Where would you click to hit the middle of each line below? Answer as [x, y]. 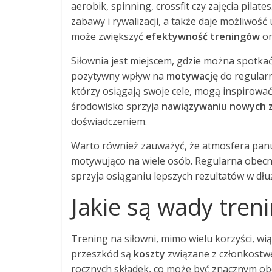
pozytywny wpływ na [119, 76]
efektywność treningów [203, 36]
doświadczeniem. [109, 121]
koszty [149, 253]
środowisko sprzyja [116, 106]
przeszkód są [102, 253]
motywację [192, 76]
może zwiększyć [108, 36]
